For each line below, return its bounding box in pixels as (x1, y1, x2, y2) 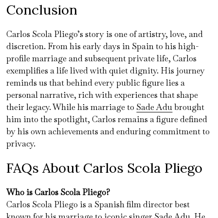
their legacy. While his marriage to (6, 101, 137, 112)
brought (172, 101, 205, 112)
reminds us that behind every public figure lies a (6, 77, 185, 88)
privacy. (6, 138, 36, 149)
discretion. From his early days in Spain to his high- (6, 40, 199, 52)
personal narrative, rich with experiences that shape (6, 89, 199, 100)
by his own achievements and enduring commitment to (6, 126, 210, 137)
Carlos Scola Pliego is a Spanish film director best (6, 199, 190, 210)
